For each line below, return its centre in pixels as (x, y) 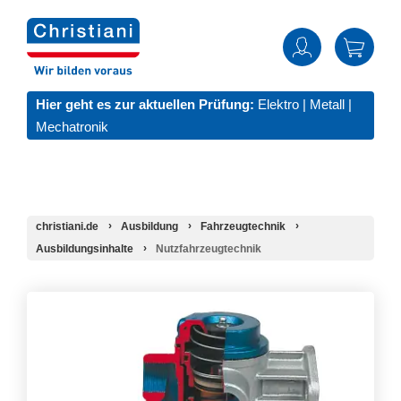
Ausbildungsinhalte (85, 249)
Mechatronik (72, 127)
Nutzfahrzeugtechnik (209, 249)
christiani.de (67, 227)
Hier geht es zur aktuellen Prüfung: (145, 105)
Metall (327, 105)
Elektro (278, 105)
